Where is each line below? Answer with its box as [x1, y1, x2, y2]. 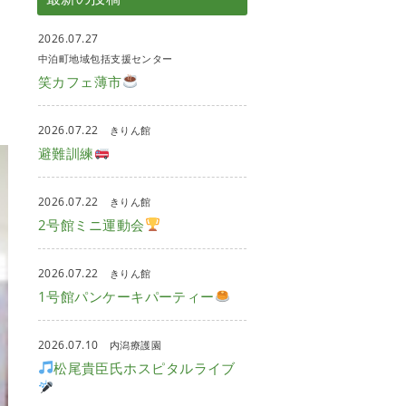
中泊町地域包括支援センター [38, 51, 173, 65]
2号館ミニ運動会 [38, 215, 145, 234]
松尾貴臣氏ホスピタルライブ [53, 358, 236, 377]
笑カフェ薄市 [38, 72, 122, 91]
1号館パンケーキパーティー [38, 286, 215, 305]
